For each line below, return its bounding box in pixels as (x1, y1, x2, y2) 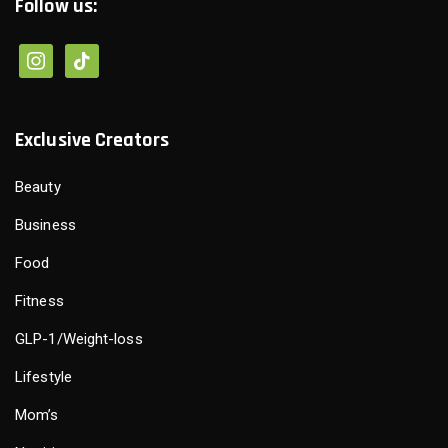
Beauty (15, 178, 61, 197)
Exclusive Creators (15, 127, 169, 154)
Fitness (15, 292, 64, 311)
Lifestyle (15, 368, 72, 387)
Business (15, 216, 76, 235)
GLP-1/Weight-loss (15, 330, 143, 349)
